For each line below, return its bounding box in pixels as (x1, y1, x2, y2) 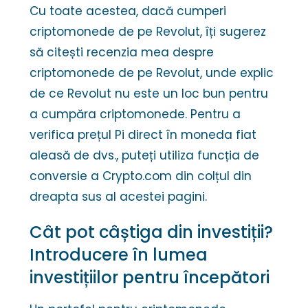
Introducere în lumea (30, 243, 208, 267)
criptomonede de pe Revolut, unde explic (30, 65, 274, 82)
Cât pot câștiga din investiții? (30, 221, 274, 244)
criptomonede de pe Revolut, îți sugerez (30, 23, 267, 41)
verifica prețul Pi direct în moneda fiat (30, 126, 257, 144)
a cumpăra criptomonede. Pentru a (30, 106, 241, 123)
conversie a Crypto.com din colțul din (30, 168, 252, 185)
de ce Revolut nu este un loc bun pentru (30, 85, 269, 102)
